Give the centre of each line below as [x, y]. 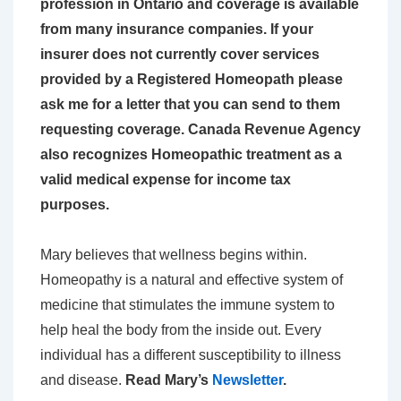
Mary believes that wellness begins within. [174, 255]
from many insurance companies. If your [177, 30]
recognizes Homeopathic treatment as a [207, 155]
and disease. [83, 380]
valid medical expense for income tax [166, 180]
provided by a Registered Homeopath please [192, 80]
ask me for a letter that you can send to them [190, 105]
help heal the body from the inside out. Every [181, 330]
